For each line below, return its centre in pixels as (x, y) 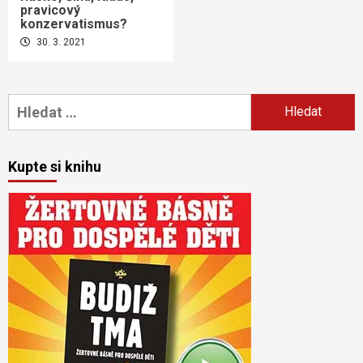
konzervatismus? (74, 23)
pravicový (50, 10)
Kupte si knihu (55, 166)
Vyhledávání (48, 104)
